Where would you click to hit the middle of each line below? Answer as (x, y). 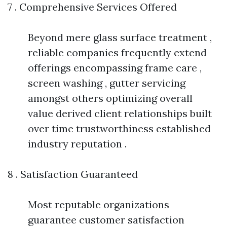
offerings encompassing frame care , (115, 68)
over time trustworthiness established (119, 128)
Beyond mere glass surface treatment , (120, 37)
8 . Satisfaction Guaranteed (73, 174)
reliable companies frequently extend (117, 52)
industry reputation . (77, 144)
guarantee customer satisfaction (106, 220)
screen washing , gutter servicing (107, 83)
